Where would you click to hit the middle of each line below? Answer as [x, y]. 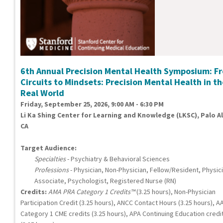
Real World [42, 93]
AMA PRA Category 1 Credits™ [92, 192]
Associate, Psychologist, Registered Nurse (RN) [105, 181]
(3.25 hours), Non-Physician [175, 192]
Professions [52, 170]
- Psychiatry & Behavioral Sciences [118, 159]
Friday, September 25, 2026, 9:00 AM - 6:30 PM [92, 104]
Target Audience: [49, 148]
